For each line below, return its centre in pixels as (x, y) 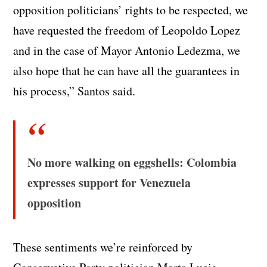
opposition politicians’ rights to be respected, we (131, 10)
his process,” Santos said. (74, 91)
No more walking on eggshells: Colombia (132, 163)
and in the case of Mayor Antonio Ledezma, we (127, 51)
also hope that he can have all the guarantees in (127, 71)
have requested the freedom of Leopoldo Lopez (127, 30)
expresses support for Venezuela (109, 183)
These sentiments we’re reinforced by (103, 247)
